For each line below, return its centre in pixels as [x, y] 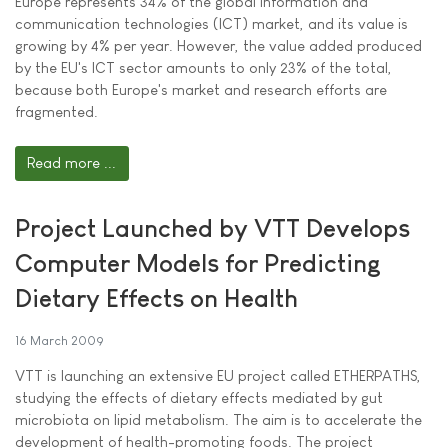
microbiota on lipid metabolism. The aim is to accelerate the [218, 419]
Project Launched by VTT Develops [212, 227]
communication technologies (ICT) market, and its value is [211, 23]
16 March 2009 [59, 340]
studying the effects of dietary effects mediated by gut [199, 397]
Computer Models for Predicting [198, 262]
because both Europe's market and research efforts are [201, 89]
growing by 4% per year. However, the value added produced [218, 45]
